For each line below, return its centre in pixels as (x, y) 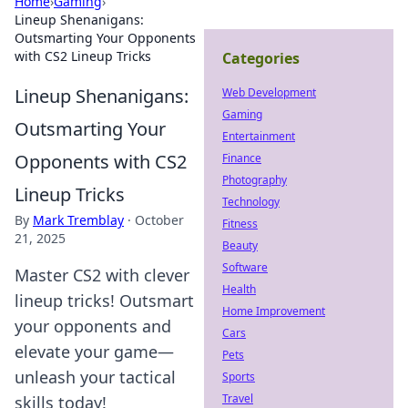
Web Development (269, 92)
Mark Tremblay (78, 220)
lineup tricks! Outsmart (104, 301)
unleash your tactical (95, 377)
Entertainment (259, 136)
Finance (242, 158)
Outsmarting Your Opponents (105, 38)
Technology (251, 202)
